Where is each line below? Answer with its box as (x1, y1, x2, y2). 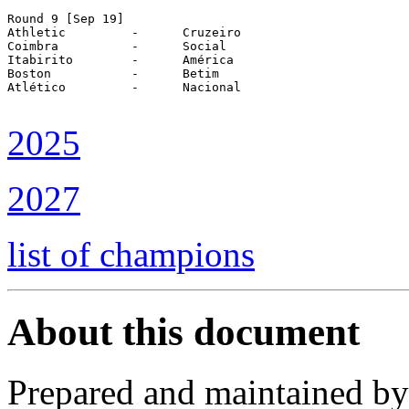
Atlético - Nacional (7, 79, 66, 94)
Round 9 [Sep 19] (7, 11, 124, 26)
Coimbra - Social (7, 38, 58, 53)
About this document (7, 309, 360, 353)
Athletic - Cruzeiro (7, 25, 66, 39)
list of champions (7, 234, 255, 274)
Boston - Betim (7, 66, 51, 80)
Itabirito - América (7, 52, 73, 67)
